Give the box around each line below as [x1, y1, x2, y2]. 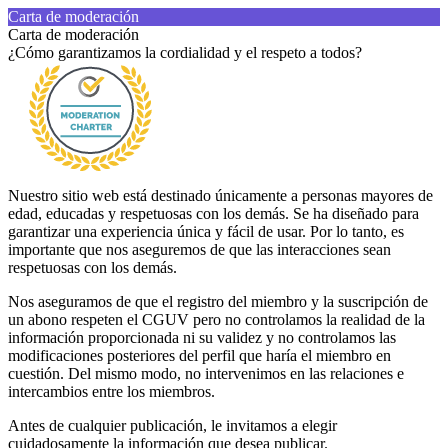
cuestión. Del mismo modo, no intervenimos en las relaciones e [8, 365, 404, 383]
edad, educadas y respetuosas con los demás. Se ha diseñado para [8, 205, 419, 223]
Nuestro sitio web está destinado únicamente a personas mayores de [8, 187, 433, 205]
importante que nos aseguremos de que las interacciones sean [8, 241, 391, 259]
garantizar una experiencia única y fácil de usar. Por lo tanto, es [8, 223, 404, 241]
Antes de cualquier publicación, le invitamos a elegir [8, 417, 337, 435]
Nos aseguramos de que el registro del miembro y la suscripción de [8, 293, 428, 311]
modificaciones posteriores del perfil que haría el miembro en [8, 347, 391, 365]
